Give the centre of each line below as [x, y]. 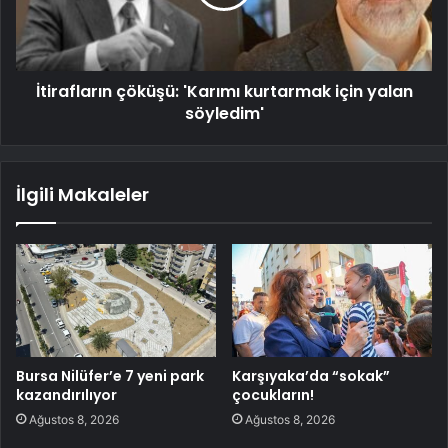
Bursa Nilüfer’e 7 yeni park [110, 375]
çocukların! [273, 394]
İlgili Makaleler [82, 195]
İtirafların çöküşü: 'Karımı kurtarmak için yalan [224, 92]
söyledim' [224, 114]
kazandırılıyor [66, 394]
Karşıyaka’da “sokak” [311, 375]
